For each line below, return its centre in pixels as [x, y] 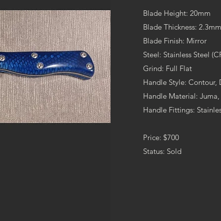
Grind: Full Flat [167, 68]
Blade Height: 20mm [177, 13]
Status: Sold [162, 151]
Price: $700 [161, 137]
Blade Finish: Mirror [175, 40]
